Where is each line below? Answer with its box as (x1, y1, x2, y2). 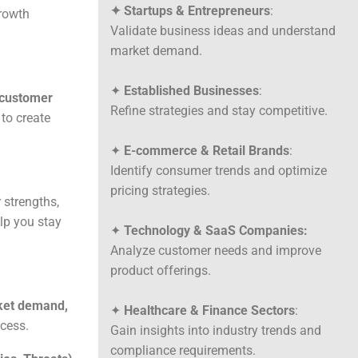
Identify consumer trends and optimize (110, 163, 328, 179)
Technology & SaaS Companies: (124, 223, 308, 239)
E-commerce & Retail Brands (124, 143, 290, 159)
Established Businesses (124, 83, 260, 99)
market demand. (110, 43, 203, 59)
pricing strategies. (110, 183, 211, 199)
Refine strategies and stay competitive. (110, 103, 328, 119)
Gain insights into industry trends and (110, 323, 322, 339)
